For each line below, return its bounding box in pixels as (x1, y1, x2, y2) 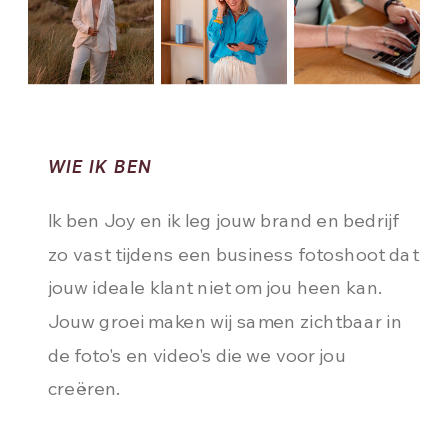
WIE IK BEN (47, 158, 153, 175)
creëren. (47, 376, 125, 399)
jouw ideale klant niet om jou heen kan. (47, 275, 383, 299)
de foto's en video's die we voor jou (47, 342, 346, 366)
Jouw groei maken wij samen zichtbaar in (47, 309, 402, 332)
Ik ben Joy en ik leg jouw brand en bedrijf (47, 208, 399, 231)
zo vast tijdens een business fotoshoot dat (47, 242, 419, 265)
